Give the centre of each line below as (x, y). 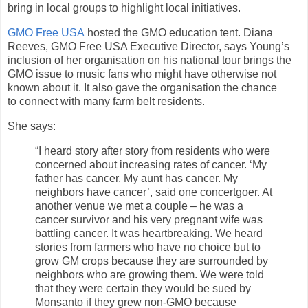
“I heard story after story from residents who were (153, 151)
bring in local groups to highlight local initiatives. (124, 8)
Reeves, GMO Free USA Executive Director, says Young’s (148, 47)
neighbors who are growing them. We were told (150, 274)
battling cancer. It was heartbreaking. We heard (149, 233)
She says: (32, 126)
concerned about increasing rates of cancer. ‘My (151, 164)
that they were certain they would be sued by (143, 288)
